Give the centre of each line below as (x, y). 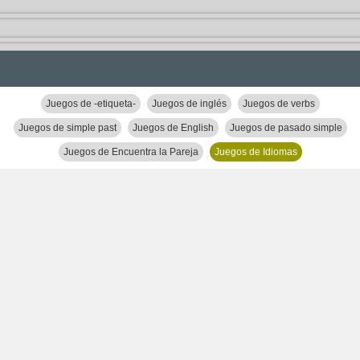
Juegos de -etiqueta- (90, 104)
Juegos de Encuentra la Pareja (131, 152)
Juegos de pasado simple (286, 128)
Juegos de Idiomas (256, 152)
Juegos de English (173, 128)
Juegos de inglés (189, 104)
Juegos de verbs (278, 104)
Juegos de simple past (67, 128)
